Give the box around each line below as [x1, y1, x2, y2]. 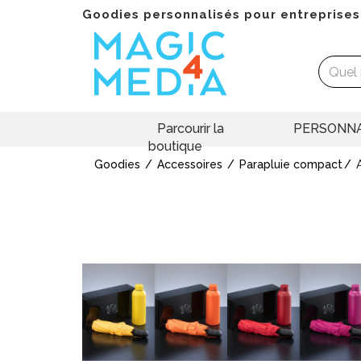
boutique [147, 139, 202, 155]
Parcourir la [157, 121, 224, 137]
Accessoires [157, 158, 222, 172]
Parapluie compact [239, 158, 342, 172]
